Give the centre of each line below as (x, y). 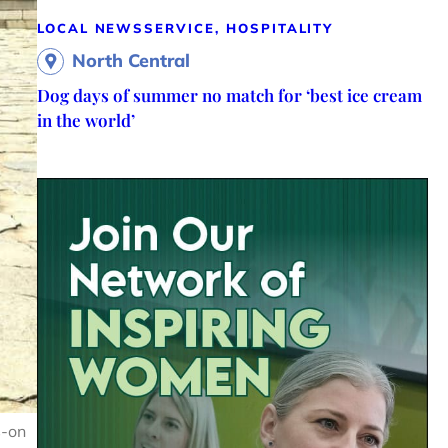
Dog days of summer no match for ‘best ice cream (229, 94)
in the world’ (85, 119)
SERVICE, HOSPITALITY (239, 27)
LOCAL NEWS (90, 27)
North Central (130, 60)
